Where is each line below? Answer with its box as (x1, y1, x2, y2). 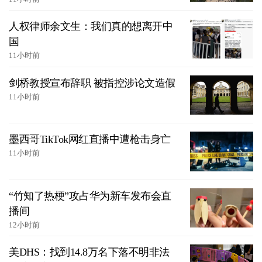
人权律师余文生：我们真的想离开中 (9, 20, 173, 33)
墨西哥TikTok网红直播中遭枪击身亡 (9, 133, 171, 146)
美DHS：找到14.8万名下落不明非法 (9, 246, 170, 258)
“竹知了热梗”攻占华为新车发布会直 (9, 189, 171, 202)
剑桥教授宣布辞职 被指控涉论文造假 (9, 77, 175, 89)
